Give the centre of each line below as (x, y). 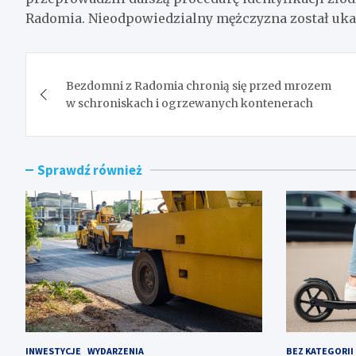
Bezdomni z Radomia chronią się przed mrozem (199, 85)
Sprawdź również (90, 170)
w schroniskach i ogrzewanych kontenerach (190, 103)
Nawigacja (89, 67)
